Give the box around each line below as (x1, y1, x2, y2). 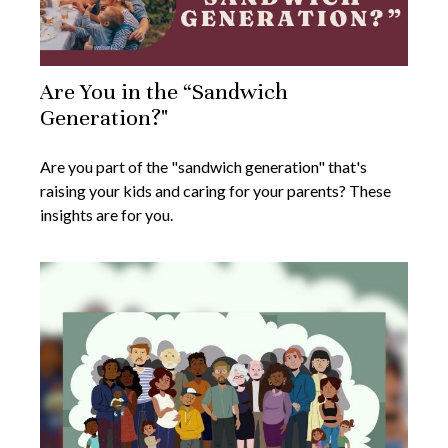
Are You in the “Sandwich (40, 78, 288, 106)
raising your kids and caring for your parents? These (40, 181, 391, 201)
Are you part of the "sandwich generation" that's (40, 157, 367, 177)
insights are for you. (40, 205, 173, 225)
